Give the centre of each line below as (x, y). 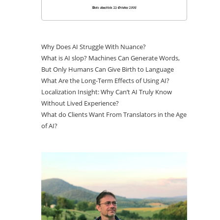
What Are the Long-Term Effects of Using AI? (106, 81)
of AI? (50, 126)
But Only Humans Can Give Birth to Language (108, 69)
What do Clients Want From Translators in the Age (114, 115)
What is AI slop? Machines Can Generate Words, (111, 58)
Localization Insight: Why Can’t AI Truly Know (107, 92)
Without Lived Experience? (80, 103)
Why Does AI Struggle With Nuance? (94, 47)
